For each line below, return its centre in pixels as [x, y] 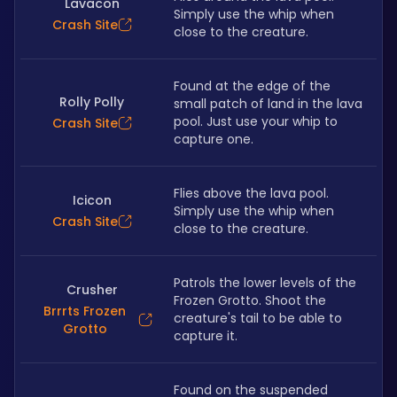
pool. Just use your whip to [256, 121]
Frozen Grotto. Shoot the [250, 300]
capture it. [206, 336]
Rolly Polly [92, 102]
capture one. [214, 139]
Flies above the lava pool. [251, 193]
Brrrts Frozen [85, 311]
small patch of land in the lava [268, 104]
